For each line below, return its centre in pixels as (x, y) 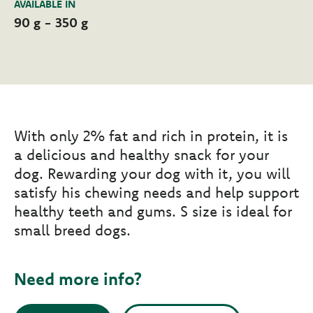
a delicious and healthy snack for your (141, 155)
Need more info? (78, 279)
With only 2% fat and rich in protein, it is (151, 136)
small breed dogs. (72, 230)
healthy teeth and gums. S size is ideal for (153, 211)
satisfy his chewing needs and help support (156, 192)
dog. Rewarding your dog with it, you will (152, 174)
